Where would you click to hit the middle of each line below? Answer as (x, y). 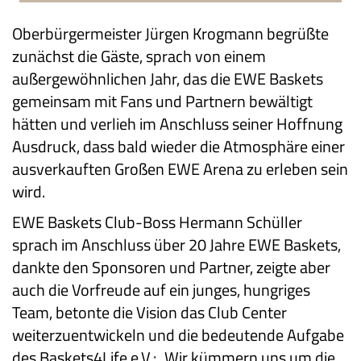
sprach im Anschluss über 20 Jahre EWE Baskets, (176, 245)
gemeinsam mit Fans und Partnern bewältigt (162, 102)
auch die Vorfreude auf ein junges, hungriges (161, 290)
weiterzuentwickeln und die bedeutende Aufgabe (178, 335)
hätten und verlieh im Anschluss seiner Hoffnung (177, 124)
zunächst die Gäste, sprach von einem (139, 56)
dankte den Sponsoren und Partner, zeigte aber (171, 268)
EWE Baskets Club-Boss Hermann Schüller (157, 222)
